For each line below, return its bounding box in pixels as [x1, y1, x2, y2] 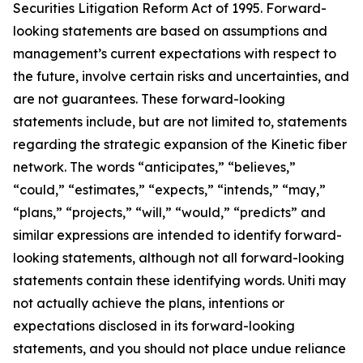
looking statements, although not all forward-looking [13, 250, 344, 267]
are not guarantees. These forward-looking [13, 91, 285, 108]
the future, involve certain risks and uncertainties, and [13, 68, 349, 85]
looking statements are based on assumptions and [13, 23, 327, 40]
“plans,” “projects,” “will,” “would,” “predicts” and [13, 204, 326, 221]
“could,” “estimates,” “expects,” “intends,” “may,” [13, 181, 326, 199]
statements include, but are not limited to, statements [13, 113, 347, 130]
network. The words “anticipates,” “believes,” [13, 159, 296, 176]
